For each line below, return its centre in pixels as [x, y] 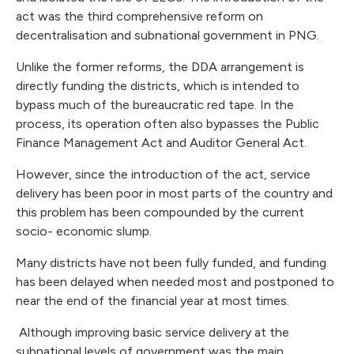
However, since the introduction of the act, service [163, 175]
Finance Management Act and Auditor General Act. [163, 143]
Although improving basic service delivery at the [153, 333]
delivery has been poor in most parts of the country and [174, 194]
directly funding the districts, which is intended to [158, 86]
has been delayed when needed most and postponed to [175, 282]
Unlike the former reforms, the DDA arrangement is [160, 67]
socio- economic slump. [85, 232]
